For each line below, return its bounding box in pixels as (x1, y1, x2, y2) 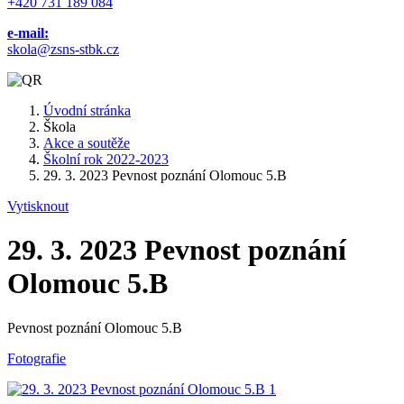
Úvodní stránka (43, 103, 131, 118)
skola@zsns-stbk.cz (7, 41, 119, 57)
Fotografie (7, 350, 66, 366)
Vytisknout (7, 198, 69, 214)
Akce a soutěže (43, 135, 130, 151)
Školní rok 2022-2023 (43, 151, 169, 167)
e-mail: (7, 25, 49, 41)
